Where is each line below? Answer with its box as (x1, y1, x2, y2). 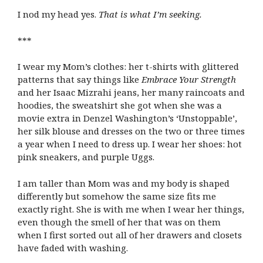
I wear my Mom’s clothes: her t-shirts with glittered (18, 60, 239, 73)
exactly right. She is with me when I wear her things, (18, 203, 244, 215)
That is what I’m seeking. (99, 8, 204, 21)
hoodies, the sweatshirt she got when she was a (18, 99, 222, 112)
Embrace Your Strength (141, 73, 236, 86)
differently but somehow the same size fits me (18, 190, 216, 202)
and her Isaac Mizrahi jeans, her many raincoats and (18, 86, 245, 99)
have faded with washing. (18, 241, 130, 254)
